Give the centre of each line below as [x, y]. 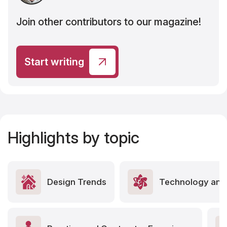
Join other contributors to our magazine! [109, 22]
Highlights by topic [73, 137]
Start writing [54, 62]
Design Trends [77, 182]
